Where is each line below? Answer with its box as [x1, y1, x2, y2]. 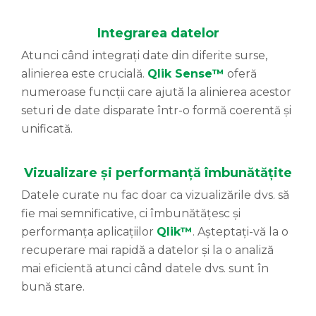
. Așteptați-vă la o [193, 225, 288, 239]
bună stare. [21, 280, 85, 294]
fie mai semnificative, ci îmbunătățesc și [21, 207, 241, 221]
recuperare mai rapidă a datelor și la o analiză [21, 243, 274, 257]
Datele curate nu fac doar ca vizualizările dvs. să [21, 188, 289, 202]
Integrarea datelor [97, 25, 219, 42]
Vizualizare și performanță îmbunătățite [24, 165, 292, 181]
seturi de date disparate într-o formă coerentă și [21, 104, 291, 118]
